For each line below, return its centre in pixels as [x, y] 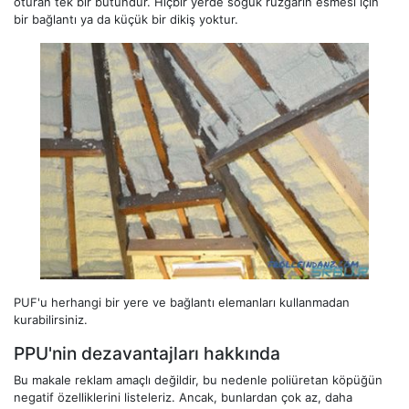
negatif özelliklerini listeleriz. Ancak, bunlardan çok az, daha [183, 397]
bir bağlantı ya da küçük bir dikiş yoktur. [126, 20]
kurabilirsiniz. [51, 319]
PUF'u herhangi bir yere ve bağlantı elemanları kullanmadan [182, 302]
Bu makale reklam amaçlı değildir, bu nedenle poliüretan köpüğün [198, 379]
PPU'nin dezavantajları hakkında [147, 353]
